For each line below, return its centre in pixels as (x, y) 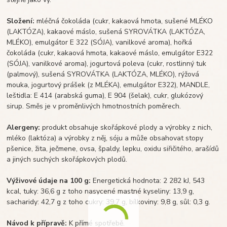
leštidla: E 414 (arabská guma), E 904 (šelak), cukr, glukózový (105, 96)
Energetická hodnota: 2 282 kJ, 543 (148, 181)
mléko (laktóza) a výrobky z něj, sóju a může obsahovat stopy (105, 138)
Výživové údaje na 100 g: (49, 181)
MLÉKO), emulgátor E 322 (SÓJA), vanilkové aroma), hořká (100, 43)
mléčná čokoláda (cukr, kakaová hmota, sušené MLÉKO (124, 21)
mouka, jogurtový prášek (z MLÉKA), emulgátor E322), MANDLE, (108, 85)
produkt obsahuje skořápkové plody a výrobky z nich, (126, 128)
